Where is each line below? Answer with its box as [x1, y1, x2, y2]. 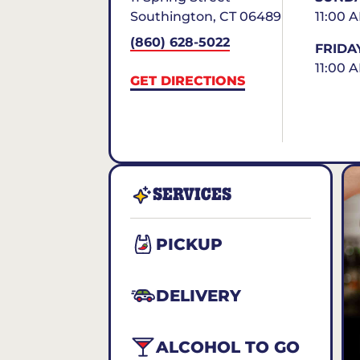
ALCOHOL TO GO [156, 337, 300, 357]
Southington [130, 9, 213, 24]
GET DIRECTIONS [130, 73, 245, 88]
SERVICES [153, 186, 232, 204]
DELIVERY [156, 286, 241, 305]
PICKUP [156, 235, 223, 254]
